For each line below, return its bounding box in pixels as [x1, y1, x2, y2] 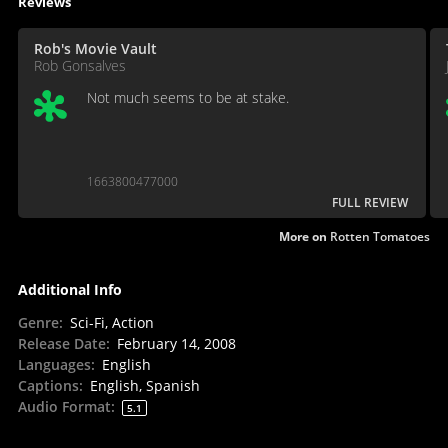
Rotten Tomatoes [330, 228, 431, 246]
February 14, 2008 [116, 334, 236, 354]
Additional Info [17, 280, 122, 300]
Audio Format [17, 397, 111, 417]
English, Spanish [89, 376, 200, 396]
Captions [17, 376, 79, 396]
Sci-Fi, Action [69, 313, 154, 333]
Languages [17, 355, 91, 375]
